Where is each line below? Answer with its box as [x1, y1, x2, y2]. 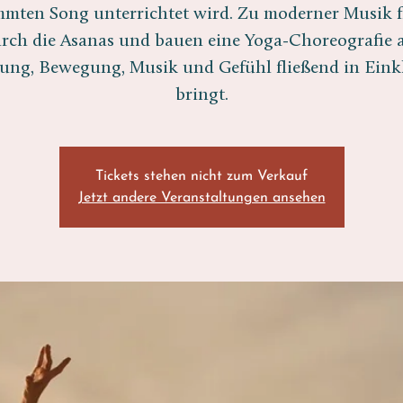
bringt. [175, 86, 228, 104]
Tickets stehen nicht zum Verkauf [95, 169, 308, 184]
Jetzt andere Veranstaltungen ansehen [77, 191, 326, 205]
